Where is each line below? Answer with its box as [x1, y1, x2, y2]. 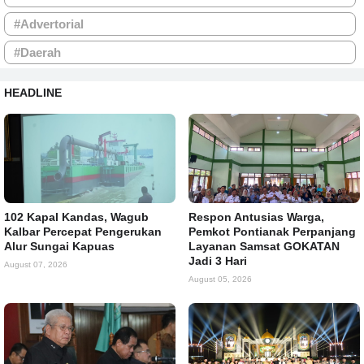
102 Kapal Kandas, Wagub [4, 210, 149, 223]
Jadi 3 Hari [188, 254, 247, 267]
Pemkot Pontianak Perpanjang [188, 225, 356, 238]
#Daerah [14, 45, 61, 59]
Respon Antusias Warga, [188, 210, 324, 223]
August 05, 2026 [188, 275, 252, 284]
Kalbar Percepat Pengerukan [4, 225, 162, 238]
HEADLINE [4, 86, 62, 99]
